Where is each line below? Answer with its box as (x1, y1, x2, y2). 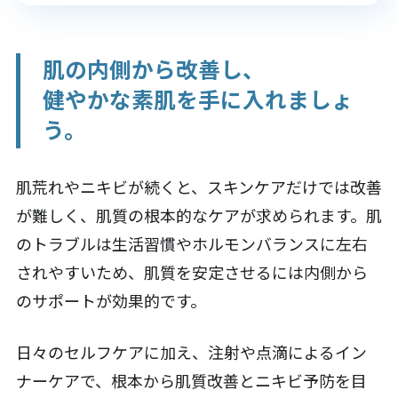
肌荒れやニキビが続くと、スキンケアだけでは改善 (15, 174, 382, 198)
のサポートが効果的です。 (15, 288, 206, 312)
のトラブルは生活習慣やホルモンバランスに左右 (15, 231, 368, 255)
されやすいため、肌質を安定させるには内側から (15, 259, 368, 283)
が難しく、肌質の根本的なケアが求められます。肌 (15, 203, 382, 227)
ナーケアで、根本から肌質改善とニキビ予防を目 (15, 369, 367, 393)
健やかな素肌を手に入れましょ (42, 82, 354, 115)
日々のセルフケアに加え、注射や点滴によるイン (15, 340, 367, 364)
